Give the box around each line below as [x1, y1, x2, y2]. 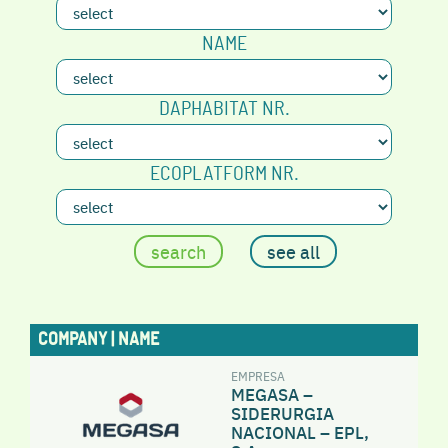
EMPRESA [231, 366, 285, 384]
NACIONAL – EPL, [231, 419, 369, 444]
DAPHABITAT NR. [158, 99, 290, 120]
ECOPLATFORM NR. [149, 163, 299, 184]
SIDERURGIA [231, 400, 334, 425]
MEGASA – [231, 381, 313, 406]
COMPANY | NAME [37, 330, 159, 349]
